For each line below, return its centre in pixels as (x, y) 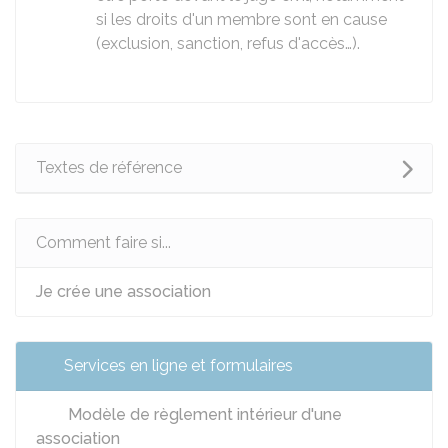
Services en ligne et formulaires (178, 365)
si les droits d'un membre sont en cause (241, 19)
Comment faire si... (103, 242)
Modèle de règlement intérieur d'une (203, 414)
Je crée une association (123, 291)
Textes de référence (109, 167)
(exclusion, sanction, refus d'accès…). (228, 43)
